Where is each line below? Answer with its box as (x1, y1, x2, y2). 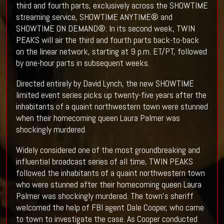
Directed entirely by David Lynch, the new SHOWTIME (15, 77, 194, 89)
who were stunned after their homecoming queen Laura (15, 178, 201, 190)
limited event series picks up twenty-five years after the (15, 89, 206, 101)
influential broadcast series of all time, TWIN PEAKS (15, 155, 193, 167)
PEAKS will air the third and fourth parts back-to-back (15, 34, 199, 46)
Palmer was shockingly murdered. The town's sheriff (15, 190, 193, 202)
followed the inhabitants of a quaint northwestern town (15, 167, 205, 179)
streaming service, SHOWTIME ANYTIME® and (15, 11, 172, 23)
